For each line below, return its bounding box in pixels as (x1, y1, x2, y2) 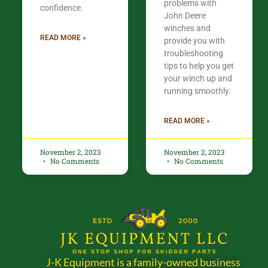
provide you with (164, 36, 226, 46)
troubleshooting (164, 48, 224, 59)
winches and (164, 23, 211, 33)
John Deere (164, 11, 206, 21)
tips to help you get (164, 61, 234, 71)
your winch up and (164, 74, 233, 84)
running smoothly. (164, 86, 232, 96)
